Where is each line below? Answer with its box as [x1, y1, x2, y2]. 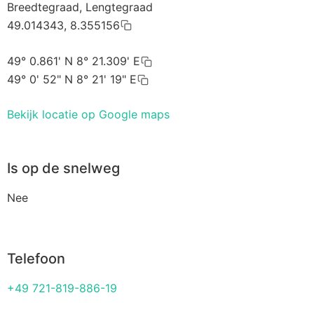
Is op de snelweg [7, 160, 120, 177]
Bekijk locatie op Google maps [7, 107, 170, 122]
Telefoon [7, 250, 65, 268]
